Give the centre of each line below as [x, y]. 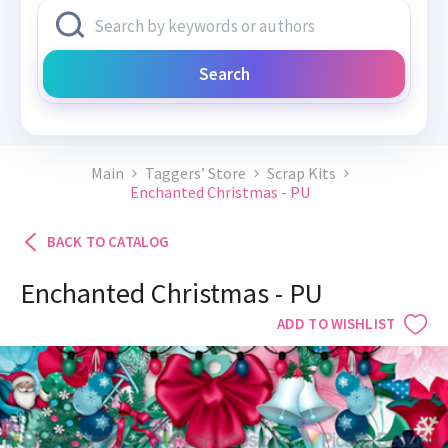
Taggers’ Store [195, 173]
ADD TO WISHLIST [335, 324]
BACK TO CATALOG [108, 242]
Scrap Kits [301, 173]
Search [224, 74]
